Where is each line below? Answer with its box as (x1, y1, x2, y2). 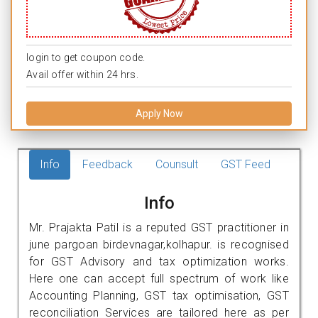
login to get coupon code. (26, 51, 146, 63)
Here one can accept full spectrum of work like (29, 271, 289, 285)
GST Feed (221, 157, 270, 171)
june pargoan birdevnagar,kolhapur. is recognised (29, 237, 289, 251)
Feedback (82, 157, 133, 171)
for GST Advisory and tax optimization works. (29, 254, 289, 268)
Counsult (155, 157, 198, 171)
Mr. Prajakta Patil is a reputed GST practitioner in (29, 220, 289, 234)
